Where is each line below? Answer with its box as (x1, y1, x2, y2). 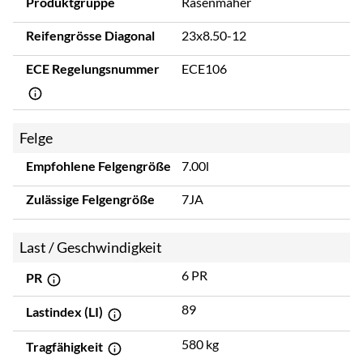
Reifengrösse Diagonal (26, 28, 155, 44)
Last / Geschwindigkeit (19, 237, 162, 256)
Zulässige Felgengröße (26, 190, 155, 207)
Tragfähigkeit (26, 338, 105, 354)
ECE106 (181, 61, 227, 77)
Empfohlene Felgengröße (26, 157, 171, 173)
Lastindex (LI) (26, 304, 105, 320)
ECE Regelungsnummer (26, 61, 160, 77)
